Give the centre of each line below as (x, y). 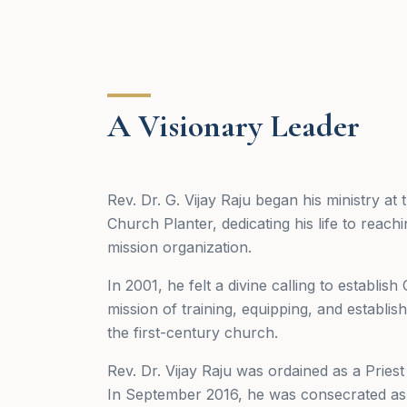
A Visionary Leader (234, 126)
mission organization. (180, 247)
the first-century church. (193, 333)
